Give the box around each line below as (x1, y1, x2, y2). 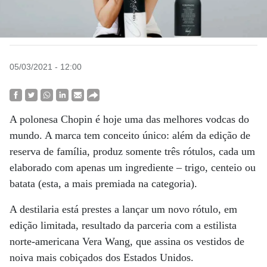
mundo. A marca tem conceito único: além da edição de (10, 129, 250, 141)
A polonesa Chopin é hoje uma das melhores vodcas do (10, 113, 249, 125)
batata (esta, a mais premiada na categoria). (10, 178, 197, 190)
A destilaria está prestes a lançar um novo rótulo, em (10, 203, 237, 215)
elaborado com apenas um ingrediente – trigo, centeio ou (10, 162, 256, 173)
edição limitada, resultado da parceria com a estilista (10, 219, 237, 231)
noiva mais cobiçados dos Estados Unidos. (10, 252, 194, 263)
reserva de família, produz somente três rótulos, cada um (10, 145, 255, 157)
